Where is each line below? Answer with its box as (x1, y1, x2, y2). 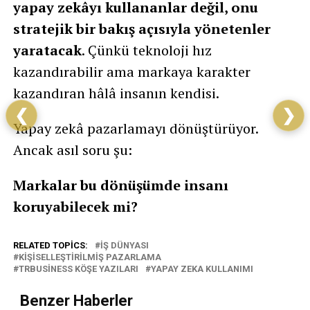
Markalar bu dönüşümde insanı (12, 176, 228, 194)
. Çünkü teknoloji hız (81, 41, 212, 60)
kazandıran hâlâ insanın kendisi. (12, 84, 219, 102)
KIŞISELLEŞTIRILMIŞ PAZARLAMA (18, 252, 161, 262)
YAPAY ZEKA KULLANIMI (150, 264, 253, 274)
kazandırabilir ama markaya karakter (12, 62, 250, 81)
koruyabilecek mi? (12, 197, 138, 216)
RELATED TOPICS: (12, 240, 88, 250)
